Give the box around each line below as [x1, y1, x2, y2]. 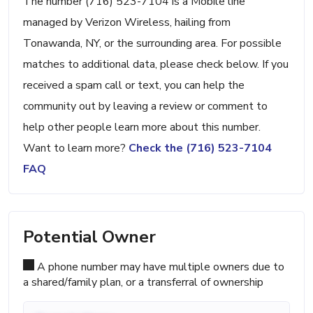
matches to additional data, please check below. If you [23, 57, 289, 73]
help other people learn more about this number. [23, 119, 261, 136]
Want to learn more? [23, 140, 129, 156]
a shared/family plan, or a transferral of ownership [23, 275, 263, 291]
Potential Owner [23, 226, 156, 249]
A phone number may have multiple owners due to [34, 259, 284, 275]
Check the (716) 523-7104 [129, 140, 272, 156]
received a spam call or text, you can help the [23, 78, 245, 94]
